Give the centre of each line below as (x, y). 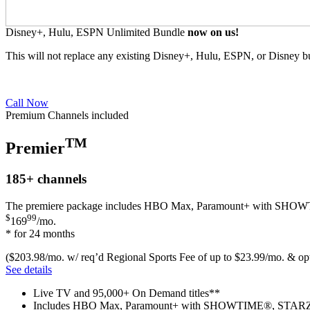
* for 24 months (40, 234)
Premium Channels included (67, 115)
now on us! (213, 32)
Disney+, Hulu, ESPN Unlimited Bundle (97, 32)
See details (29, 270)
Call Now (27, 102)
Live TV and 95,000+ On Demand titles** (127, 293)
